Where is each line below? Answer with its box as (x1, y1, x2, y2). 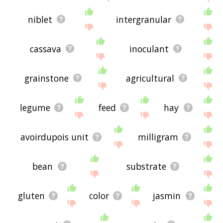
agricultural (126, 72, 175, 84)
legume (19, 101, 50, 113)
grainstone (24, 72, 69, 84)
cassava (30, 42, 62, 55)
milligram (138, 130, 179, 143)
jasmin (153, 189, 181, 202)
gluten (17, 189, 45, 202)
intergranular (115, 13, 171, 25)
